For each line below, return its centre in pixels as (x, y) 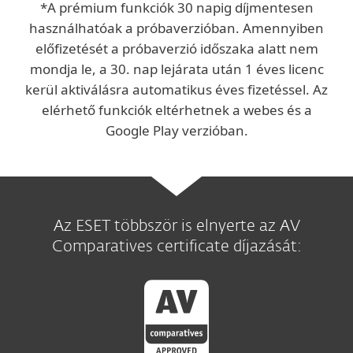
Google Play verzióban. (176, 130)
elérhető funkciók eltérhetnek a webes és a (176, 110)
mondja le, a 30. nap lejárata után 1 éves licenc (176, 69)
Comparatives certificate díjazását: (176, 247)
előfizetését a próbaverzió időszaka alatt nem (176, 48)
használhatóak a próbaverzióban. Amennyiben (176, 28)
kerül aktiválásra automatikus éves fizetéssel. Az (176, 89)
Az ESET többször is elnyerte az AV (176, 226)
